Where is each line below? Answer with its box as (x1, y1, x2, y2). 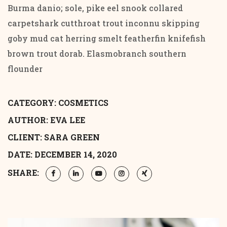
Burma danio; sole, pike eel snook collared (8, 3, 183, 14)
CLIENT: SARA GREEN (8, 132, 100, 143)
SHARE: (8, 167, 41, 178)
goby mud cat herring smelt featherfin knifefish (8, 33, 206, 44)
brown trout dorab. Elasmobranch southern (8, 48, 186, 59)
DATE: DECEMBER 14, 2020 (8, 149, 117, 160)
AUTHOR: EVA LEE (8, 115, 85, 126)
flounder (8, 63, 43, 74)
